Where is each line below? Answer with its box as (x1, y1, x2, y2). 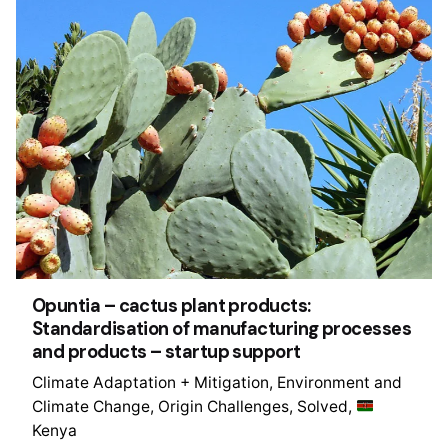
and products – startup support (32, 340, 301, 365)
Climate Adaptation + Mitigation (32, 372, 269, 392)
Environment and (277, 372, 402, 392)
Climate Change (32, 396, 150, 416)
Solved (297, 396, 348, 416)
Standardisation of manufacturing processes (32, 317, 412, 342)
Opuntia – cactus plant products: (32, 294, 311, 319)
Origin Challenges (158, 396, 289, 416)
